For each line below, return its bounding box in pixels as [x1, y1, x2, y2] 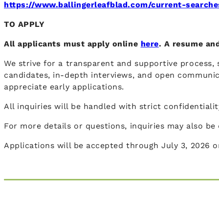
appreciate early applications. [4, 82, 124, 92]
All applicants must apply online [4, 39, 141, 49]
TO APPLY [4, 20, 45, 29]
